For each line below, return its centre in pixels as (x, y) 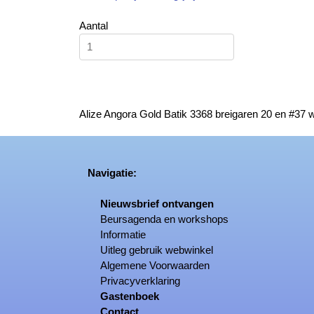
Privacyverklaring (141, 280)
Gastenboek (130, 296)
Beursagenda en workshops (165, 219)
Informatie (123, 234)
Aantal (94, 25)
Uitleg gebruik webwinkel (157, 250)
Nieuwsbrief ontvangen (157, 203)
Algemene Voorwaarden (155, 265)
